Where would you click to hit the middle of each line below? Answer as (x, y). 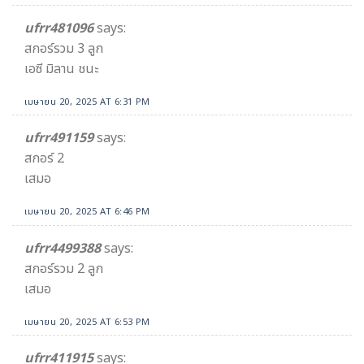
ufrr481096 (59, 28)
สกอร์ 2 (44, 159)
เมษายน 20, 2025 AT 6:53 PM (87, 322)
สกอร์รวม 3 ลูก (64, 48)
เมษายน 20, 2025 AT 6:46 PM (87, 212)
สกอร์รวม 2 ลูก (64, 269)
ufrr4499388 (63, 248)
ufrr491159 (59, 139)
